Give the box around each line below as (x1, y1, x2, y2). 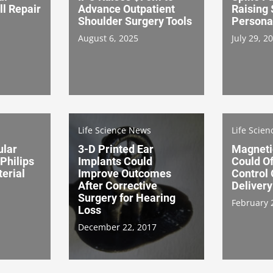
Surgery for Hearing (78, 191, 175, 204)
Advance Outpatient (78, 2, 175, 15)
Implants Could (78, 154, 152, 168)
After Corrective (78, 179, 157, 192)
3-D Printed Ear (78, 142, 154, 155)
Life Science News (78, 124, 151, 136)
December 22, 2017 (78, 221, 157, 233)
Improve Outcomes (78, 166, 171, 180)
